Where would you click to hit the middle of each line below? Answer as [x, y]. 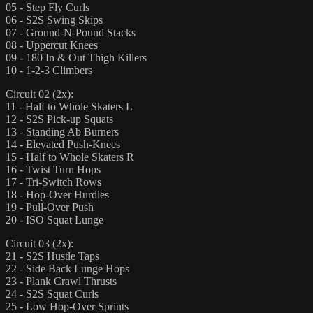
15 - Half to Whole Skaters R [70, 156]
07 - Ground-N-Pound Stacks [71, 32]
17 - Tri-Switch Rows [53, 182]
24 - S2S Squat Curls [52, 293]
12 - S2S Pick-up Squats [59, 119]
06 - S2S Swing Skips [54, 20]
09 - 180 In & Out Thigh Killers [76, 57]
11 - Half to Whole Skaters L [69, 106]
